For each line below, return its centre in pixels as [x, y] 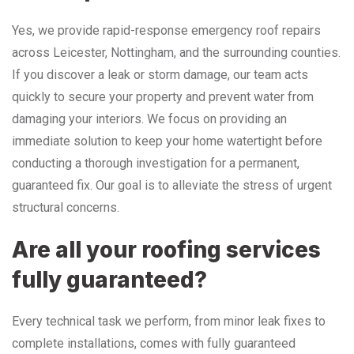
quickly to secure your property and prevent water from [163, 96]
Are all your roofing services [166, 249]
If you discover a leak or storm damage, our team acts [160, 74]
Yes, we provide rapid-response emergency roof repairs [166, 30]
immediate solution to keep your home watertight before [167, 141]
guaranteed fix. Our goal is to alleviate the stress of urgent [172, 185]
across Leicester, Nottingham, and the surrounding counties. [176, 52]
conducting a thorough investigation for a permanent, [156, 163]
